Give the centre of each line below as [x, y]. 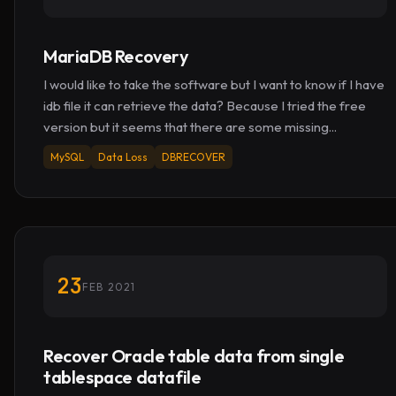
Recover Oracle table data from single [194, 356]
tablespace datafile [122, 377]
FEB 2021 [109, 286]
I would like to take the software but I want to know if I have [214, 84]
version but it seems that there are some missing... [190, 127]
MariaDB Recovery [116, 56]
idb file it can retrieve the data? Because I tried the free [205, 106]
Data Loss [123, 157]
